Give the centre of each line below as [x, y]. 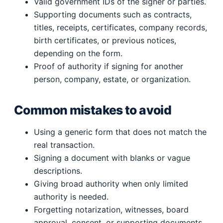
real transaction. [64, 145]
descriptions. [58, 171]
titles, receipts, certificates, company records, [120, 27]
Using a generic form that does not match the [120, 132]
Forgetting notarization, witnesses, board [111, 210]
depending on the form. [78, 53]
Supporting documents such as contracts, [113, 14]
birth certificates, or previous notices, [105, 40]
